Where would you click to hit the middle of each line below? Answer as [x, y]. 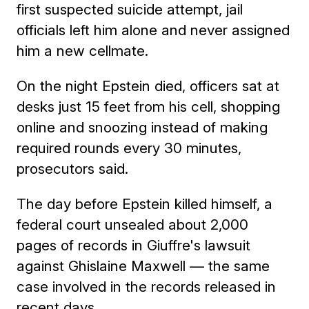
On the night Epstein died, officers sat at [148, 86]
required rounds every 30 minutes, [129, 148]
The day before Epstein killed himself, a [145, 203]
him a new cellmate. [83, 50]
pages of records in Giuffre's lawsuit [134, 245]
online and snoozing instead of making [142, 127]
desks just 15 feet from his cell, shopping [149, 106]
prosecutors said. [73, 168]
